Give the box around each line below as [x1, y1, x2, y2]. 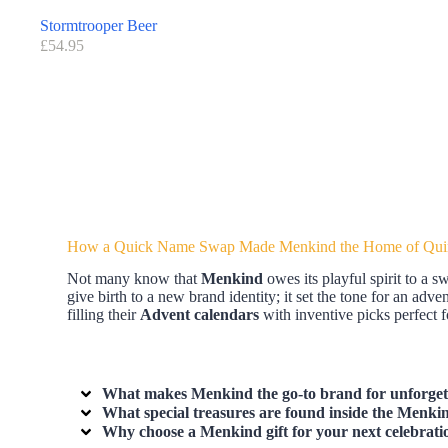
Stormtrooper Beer [40, 16, 157, 34]
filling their [67, 306, 141, 324]
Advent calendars [140, 306, 260, 324]
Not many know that [67, 270, 202, 288]
